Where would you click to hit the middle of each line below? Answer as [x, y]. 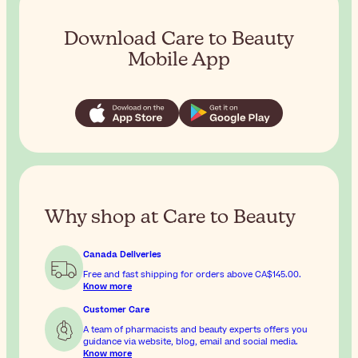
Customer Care [116, 309]
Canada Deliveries [122, 254]
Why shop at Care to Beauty [170, 217]
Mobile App [179, 60]
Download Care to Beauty [179, 39]
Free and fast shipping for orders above [169, 274]
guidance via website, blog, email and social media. [191, 341]
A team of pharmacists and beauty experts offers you [195, 329]
